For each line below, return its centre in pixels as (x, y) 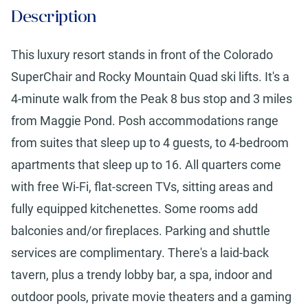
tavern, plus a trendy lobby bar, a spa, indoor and (142, 275)
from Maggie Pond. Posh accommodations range (145, 121)
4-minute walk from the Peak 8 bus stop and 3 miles (152, 99)
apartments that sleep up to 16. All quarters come (146, 165)
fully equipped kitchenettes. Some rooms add (134, 209)
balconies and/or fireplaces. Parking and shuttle (141, 231)
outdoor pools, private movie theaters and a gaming (151, 297)
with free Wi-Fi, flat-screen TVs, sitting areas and (142, 187)
